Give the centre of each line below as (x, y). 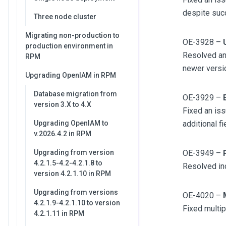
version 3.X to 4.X (63, 104)
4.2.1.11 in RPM (59, 213)
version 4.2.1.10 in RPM (72, 174)
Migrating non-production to (72, 35)
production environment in (69, 46)
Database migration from (75, 94)
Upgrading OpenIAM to (71, 123)
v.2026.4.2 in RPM (63, 134)
